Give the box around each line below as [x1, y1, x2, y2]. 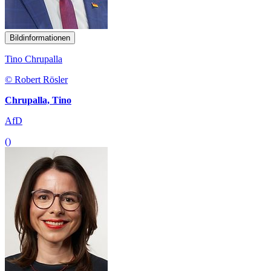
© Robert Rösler [5, 74, 68, 85]
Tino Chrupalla [5, 54, 62, 65]
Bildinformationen [10, 33, 70, 43]
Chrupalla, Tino [5, 95, 71, 106]
